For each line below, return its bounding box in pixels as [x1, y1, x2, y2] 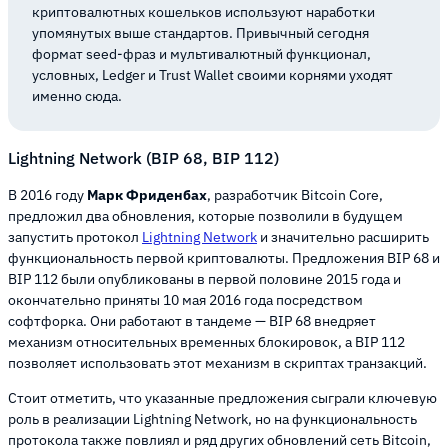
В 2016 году [8, 185, 87, 204]
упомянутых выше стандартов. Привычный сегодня [32, 24, 369, 43]
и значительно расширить [257, 227, 429, 246]
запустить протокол [8, 227, 142, 246]
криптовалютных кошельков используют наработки [32, 3, 375, 22]
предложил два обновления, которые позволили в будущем [8, 206, 403, 225]
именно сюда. [32, 87, 122, 106]
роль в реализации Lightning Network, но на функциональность [8, 409, 417, 428]
